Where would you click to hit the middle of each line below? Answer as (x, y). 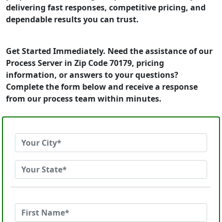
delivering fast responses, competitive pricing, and (106, 7)
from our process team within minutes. (84, 99)
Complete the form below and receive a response (102, 87)
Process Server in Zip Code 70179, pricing (85, 63)
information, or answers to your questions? (92, 75)
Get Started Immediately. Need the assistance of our (109, 51)
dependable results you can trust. (72, 19)
